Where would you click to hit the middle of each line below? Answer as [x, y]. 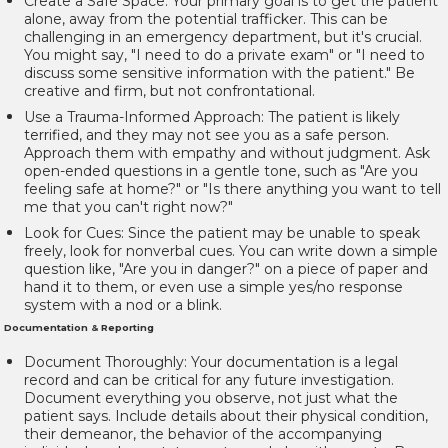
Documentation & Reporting [79, 328]
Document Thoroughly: [105, 362]
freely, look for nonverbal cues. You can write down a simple [231, 251]
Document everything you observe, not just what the [211, 398]
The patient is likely [332, 117]
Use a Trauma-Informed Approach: [144, 117]
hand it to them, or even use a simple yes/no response [213, 287]
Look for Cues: [74, 233]
